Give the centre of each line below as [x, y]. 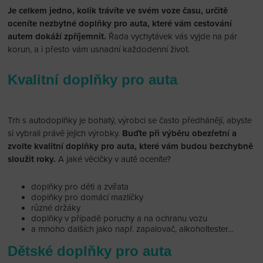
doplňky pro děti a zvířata [80, 186]
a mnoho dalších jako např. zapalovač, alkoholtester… [133, 229]
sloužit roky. [32, 159]
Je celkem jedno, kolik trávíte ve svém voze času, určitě [118, 11]
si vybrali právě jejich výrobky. [65, 133]
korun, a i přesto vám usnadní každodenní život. [99, 50]
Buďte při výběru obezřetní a [180, 133]
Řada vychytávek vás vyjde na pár [172, 37]
